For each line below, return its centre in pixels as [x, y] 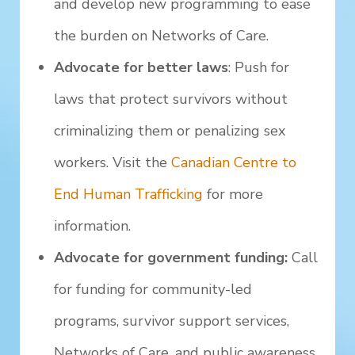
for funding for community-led [153, 290]
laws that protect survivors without [171, 99]
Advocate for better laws [141, 68]
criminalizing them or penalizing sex [170, 131]
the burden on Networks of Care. [162, 36]
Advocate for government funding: [171, 258]
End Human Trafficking [129, 195]
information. [93, 226]
